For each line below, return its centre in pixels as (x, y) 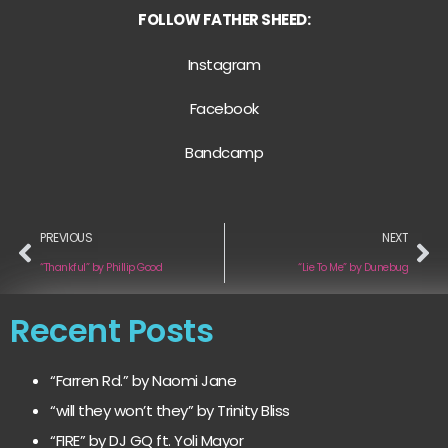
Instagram (224, 64)
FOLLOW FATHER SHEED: (224, 20)
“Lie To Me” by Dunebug (353, 267)
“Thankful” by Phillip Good (101, 267)
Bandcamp (224, 153)
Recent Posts (111, 330)
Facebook (224, 109)
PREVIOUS (66, 237)
